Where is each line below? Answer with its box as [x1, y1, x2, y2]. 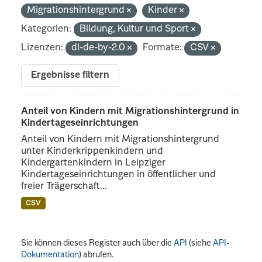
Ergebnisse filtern [31, 70, 110, 80]
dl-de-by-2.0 [71, 43, 128, 53]
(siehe [187, 239, 213, 247]
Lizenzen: [21, 43, 64, 53]
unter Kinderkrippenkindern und [21, 146, 164, 156]
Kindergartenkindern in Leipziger [21, 158, 166, 168]
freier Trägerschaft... [21, 181, 108, 191]
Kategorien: [21, 24, 72, 34]
